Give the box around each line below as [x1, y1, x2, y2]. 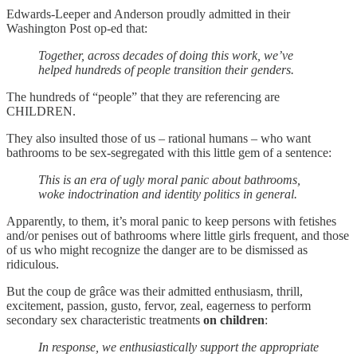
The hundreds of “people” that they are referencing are [6, 89, 280, 104]
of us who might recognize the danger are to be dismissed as [6, 242, 308, 257]
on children [203, 312, 265, 327]
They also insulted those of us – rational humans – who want [6, 131, 311, 145]
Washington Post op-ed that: [6, 21, 147, 35]
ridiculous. [6, 257, 65, 271]
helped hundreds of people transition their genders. [38, 62, 294, 76]
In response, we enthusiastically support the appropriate [38, 339, 319, 354]
